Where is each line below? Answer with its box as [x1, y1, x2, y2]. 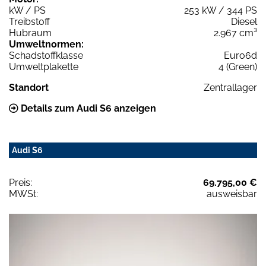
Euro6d [224, 49, 257, 61]
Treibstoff [9, 15, 50, 27]
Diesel [231, 15, 257, 27]
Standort [9, 81, 49, 93]
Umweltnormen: [9, 38, 84, 50]
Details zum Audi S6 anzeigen [18, 102, 156, 114]
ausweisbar [207, 188, 257, 199]
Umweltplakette [9, 61, 78, 72]
